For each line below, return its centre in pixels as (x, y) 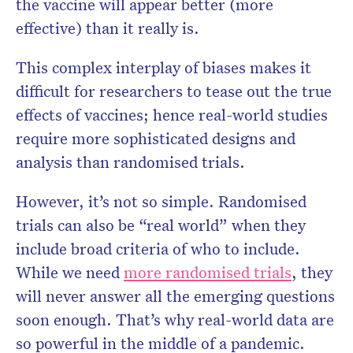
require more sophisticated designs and (156, 138)
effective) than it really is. (108, 28)
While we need (70, 272)
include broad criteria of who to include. (158, 249)
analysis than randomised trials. (130, 162)
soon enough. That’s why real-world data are (175, 320)
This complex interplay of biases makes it (163, 67)
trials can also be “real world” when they (161, 225)
